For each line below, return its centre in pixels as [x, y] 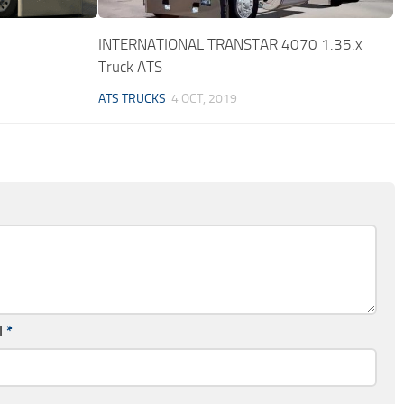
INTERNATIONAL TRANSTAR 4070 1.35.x [231, 44]
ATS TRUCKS [133, 98]
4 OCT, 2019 [205, 98]
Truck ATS [131, 66]
